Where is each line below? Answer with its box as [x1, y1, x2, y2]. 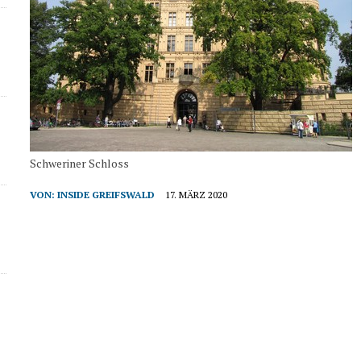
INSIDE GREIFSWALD [57, 189, 156, 201]
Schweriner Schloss [30, 156, 130, 171]
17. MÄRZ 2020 [165, 189, 228, 201]
